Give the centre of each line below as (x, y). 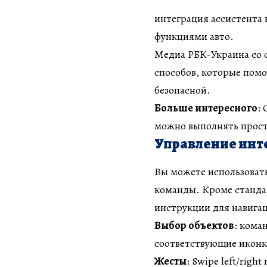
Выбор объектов (194, 226)
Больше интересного (206, 108)
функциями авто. (194, 36)
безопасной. (182, 90)
